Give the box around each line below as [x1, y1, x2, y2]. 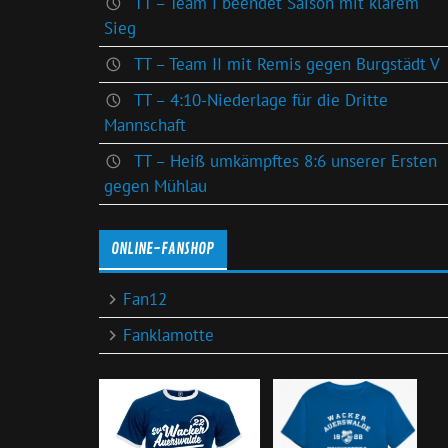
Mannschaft [103, 114, 186, 137]
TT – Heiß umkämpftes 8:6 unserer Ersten [133, 150, 437, 173]
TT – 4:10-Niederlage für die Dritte [133, 89, 388, 112]
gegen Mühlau [103, 175, 207, 198]
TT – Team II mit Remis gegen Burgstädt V [133, 53, 440, 76]
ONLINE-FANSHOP [111, 239, 215, 260]
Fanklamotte [123, 323, 215, 346]
